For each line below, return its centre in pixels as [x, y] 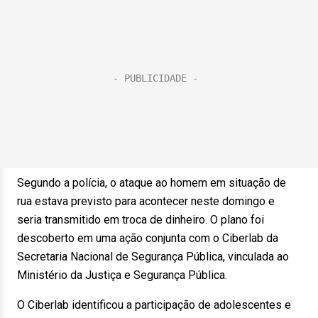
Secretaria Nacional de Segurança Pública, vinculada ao [153, 257]
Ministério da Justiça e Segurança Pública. [122, 275]
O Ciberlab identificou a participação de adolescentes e [154, 305]
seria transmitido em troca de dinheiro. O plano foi [141, 220]
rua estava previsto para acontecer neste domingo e [146, 201]
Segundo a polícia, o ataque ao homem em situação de [152, 183]
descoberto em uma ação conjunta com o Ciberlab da [148, 238]
